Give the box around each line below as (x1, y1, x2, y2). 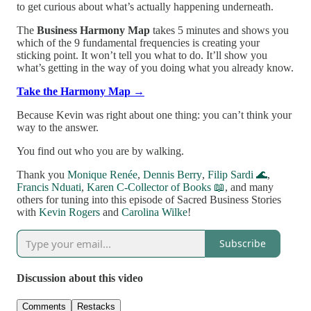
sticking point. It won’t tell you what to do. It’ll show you (17, 49, 267, 61)
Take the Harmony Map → (17, 85, 144, 97)
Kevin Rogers (39, 205, 100, 218)
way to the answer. (17, 121, 99, 133)
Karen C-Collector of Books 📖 (87, 180, 225, 193)
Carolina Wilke (121, 205, 187, 218)
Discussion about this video (17, 271, 143, 284)
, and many (225, 180, 274, 193)
